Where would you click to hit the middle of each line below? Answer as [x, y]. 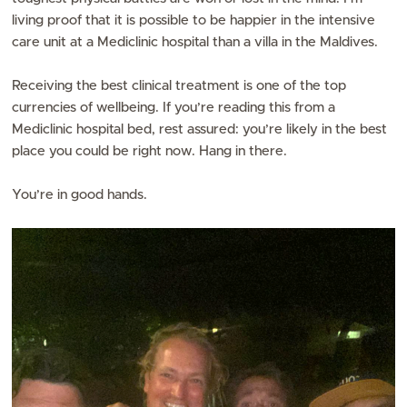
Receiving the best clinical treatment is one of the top [179, 85]
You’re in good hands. [80, 194]
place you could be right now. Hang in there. [152, 151]
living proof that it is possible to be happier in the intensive [194, 20]
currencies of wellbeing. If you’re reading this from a [174, 107]
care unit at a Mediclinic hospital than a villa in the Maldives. [197, 42]
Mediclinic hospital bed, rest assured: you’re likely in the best [200, 129]
